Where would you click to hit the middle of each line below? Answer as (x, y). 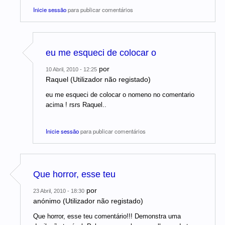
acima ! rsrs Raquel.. (76, 105)
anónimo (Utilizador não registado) (88, 201)
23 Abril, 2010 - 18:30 (59, 191)
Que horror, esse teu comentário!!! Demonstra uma (107, 216)
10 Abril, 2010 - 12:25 (71, 70)
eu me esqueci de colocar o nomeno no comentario (120, 95)
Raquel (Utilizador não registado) (98, 80)
